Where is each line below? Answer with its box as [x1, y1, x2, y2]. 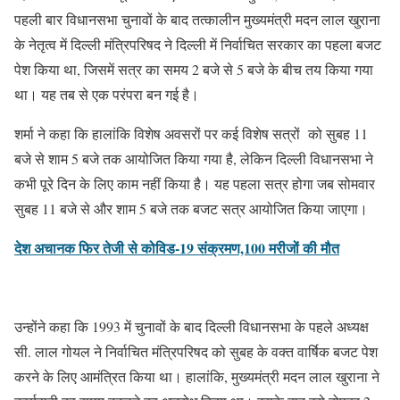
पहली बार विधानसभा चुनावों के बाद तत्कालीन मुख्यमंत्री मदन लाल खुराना [14, 9, 380, 29]
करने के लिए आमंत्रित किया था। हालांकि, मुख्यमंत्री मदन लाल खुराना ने [14, 366, 379, 386]
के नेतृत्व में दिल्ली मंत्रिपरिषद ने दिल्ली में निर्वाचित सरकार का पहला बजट [14, 34, 381, 54]
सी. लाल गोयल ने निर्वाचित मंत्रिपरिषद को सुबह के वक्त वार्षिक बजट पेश [14, 341, 378, 361]
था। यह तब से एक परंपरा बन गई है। [14, 84, 199, 104]
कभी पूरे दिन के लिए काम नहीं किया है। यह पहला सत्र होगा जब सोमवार [14, 173, 375, 193]
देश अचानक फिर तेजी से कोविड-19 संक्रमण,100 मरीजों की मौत [14, 237, 339, 258]
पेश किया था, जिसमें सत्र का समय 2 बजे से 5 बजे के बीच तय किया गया [14, 59, 373, 79]
